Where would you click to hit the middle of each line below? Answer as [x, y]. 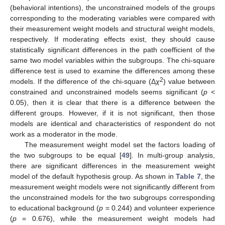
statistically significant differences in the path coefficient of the [113, 49]
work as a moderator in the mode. [64, 134]
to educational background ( [55, 208]
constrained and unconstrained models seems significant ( [107, 92]
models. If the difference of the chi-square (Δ [83, 81]
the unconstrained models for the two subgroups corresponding [113, 197]
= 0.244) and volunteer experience [159, 208]
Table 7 [188, 176]
